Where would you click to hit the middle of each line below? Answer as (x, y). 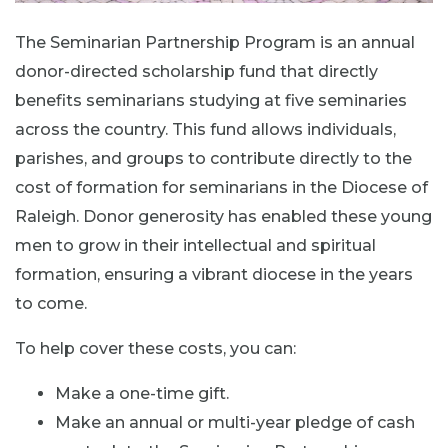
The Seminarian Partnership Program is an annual (215, 42)
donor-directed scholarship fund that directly (196, 71)
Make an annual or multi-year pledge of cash (235, 422)
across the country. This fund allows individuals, (205, 129)
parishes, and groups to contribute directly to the (213, 158)
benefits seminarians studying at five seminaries (211, 100)
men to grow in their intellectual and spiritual (195, 245)
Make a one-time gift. (142, 393)
